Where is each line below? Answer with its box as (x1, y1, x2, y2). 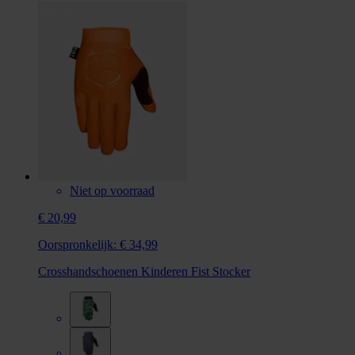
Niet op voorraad (70, 183, 155, 197)
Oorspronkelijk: (38, 237, 116, 251)
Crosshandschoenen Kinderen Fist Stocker (38, 264, 250, 278)
